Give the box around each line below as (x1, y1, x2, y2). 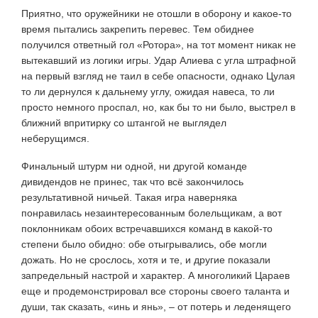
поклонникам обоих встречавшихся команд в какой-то (21, 222, 273, 234)
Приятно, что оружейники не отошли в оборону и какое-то (21, 7, 292, 19)
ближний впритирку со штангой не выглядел (21, 116, 226, 128)
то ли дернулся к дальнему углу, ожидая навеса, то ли (21, 85, 275, 97)
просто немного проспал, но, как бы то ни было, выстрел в (21, 101, 295, 113)
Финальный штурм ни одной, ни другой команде (21, 160, 247, 172)
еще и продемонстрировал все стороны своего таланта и (21, 285, 290, 297)
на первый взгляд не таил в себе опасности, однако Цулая (21, 70, 295, 82)
